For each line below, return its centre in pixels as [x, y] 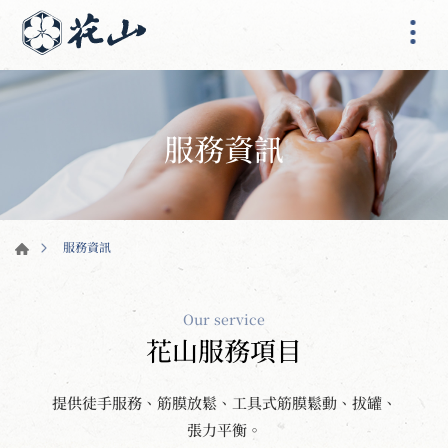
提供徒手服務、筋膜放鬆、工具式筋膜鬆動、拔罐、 [224, 402]
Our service [224, 318]
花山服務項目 [224, 349]
